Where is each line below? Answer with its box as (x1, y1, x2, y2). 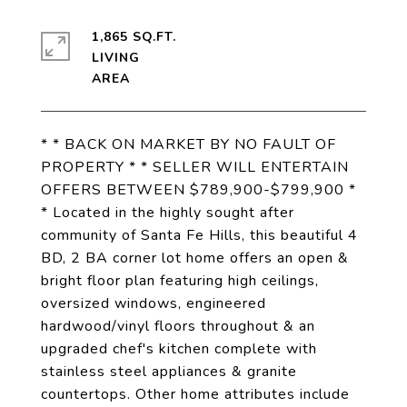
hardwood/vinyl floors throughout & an (41, 316, 315, 336)
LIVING (92, 49, 140, 66)
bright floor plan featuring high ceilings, (41, 271, 319, 291)
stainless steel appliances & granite (41, 362, 297, 382)
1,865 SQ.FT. (92, 28, 176, 45)
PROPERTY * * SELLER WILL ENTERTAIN (41, 157, 349, 177)
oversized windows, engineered (41, 293, 266, 313)
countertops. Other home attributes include (41, 384, 350, 404)
